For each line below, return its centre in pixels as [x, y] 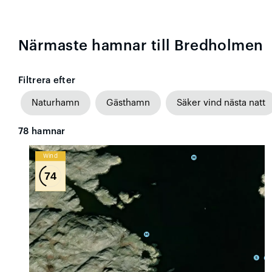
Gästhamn [128, 103]
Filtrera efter [47, 80]
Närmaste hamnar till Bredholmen [141, 45]
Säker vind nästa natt [221, 103]
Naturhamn [56, 103]
